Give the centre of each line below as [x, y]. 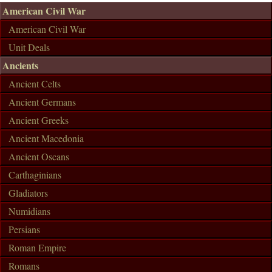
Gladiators [28, 193]
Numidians [29, 211]
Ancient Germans [42, 102]
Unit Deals [29, 47]
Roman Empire [37, 247]
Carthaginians [35, 175]
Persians [24, 229]
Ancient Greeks [39, 120]
